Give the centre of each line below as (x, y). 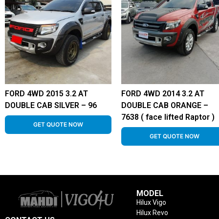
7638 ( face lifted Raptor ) (168, 117)
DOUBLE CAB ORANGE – (164, 105)
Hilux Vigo (151, 202)
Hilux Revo (152, 212)
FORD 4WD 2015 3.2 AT (46, 93)
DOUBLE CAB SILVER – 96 (51, 105)
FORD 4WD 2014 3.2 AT (163, 93)
